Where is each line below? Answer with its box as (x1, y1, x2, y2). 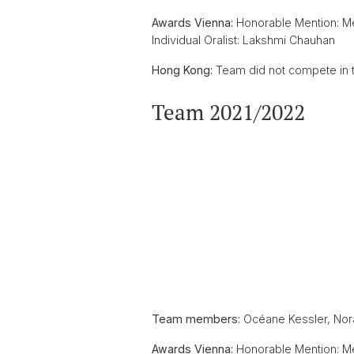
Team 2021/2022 (152, 98, 305, 126)
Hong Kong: (152, 63, 213, 77)
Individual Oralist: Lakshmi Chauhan (152, 33, 335, 47)
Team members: (152, 312, 240, 326)
